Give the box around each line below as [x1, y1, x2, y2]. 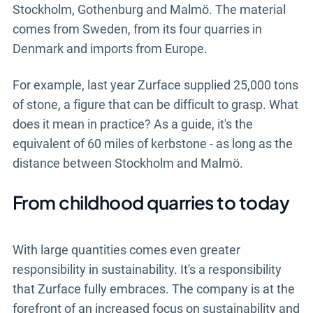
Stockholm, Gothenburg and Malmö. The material [12, 2, 286, 17]
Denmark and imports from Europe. [12, 41, 208, 57]
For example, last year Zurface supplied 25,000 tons [12, 78, 298, 93]
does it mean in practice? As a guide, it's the [12, 117, 253, 132]
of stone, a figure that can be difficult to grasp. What [12, 97, 298, 112]
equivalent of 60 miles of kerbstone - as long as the [12, 136, 293, 152]
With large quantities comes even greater [12, 242, 240, 258]
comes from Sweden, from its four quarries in [12, 22, 262, 37]
